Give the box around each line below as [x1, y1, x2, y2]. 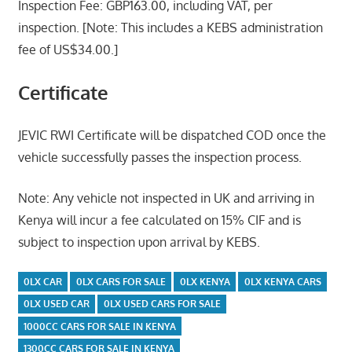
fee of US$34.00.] [17, 42, 118, 58]
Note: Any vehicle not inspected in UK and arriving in [17, 190, 314, 207]
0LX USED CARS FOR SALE [103, 298, 221, 310]
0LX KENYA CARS [244, 276, 321, 288]
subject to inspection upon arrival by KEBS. [17, 234, 260, 251]
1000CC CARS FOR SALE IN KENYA [23, 320, 176, 332]
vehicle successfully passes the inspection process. [17, 149, 302, 166]
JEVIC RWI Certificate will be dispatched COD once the [17, 127, 326, 144]
